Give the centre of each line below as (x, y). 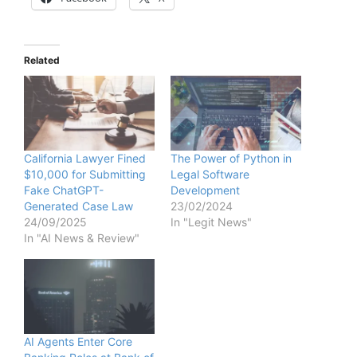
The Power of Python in (231, 159)
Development (205, 190)
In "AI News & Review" (82, 238)
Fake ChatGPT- (64, 190)
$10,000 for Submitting (85, 175)
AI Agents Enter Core (78, 341)
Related (42, 61)
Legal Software (210, 175)
